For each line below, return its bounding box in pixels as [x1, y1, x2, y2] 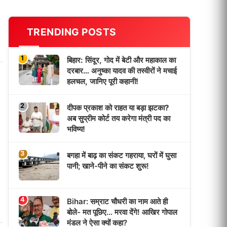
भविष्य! [67, 124, 85, 134]
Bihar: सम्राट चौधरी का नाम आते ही [67, 197, 168, 206]
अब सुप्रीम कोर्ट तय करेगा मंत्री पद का [67, 113, 170, 123]
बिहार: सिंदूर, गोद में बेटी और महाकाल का [67, 55, 176, 65]
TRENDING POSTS [26, 26, 117, 38]
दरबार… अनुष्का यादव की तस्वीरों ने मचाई [67, 66, 177, 75]
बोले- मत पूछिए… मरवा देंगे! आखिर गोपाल [67, 207, 177, 217]
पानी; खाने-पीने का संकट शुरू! [67, 161, 149, 171]
